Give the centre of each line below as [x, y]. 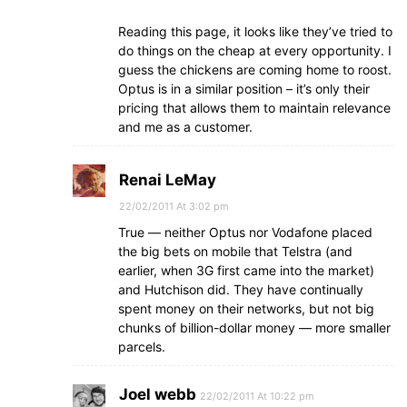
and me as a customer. [185, 127]
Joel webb [158, 394]
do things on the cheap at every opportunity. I [255, 50]
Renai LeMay [168, 180]
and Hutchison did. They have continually [241, 289]
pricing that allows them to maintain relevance [254, 108]
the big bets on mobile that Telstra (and [235, 251]
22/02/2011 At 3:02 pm [174, 206]
